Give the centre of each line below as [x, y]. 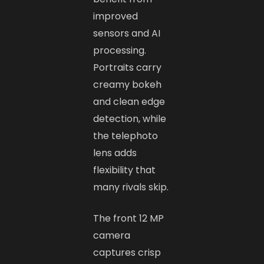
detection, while [130, 119]
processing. [120, 51]
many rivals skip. [131, 187]
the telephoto [126, 136]
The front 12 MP [129, 219]
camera [112, 236]
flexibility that [125, 170]
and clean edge [129, 102]
